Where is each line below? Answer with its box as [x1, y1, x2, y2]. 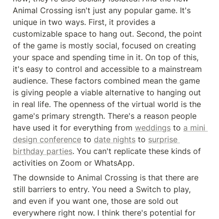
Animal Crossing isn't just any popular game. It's [13, 5, 191, 15]
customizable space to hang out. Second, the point [13, 28, 202, 39]
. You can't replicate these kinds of [72, 146, 201, 156]
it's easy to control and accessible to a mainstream [13, 64, 202, 74]
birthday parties [13, 146, 72, 156]
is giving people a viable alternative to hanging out [13, 87, 201, 97]
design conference [13, 134, 81, 144]
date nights [94, 134, 135, 144]
